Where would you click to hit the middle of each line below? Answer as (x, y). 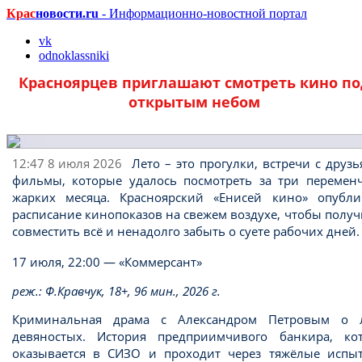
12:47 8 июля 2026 (67, 163)
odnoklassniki (74, 55)
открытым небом (194, 101)
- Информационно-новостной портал (203, 13)
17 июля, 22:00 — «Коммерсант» (107, 262)
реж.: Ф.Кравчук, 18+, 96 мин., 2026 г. (116, 290)
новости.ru (67, 13)
